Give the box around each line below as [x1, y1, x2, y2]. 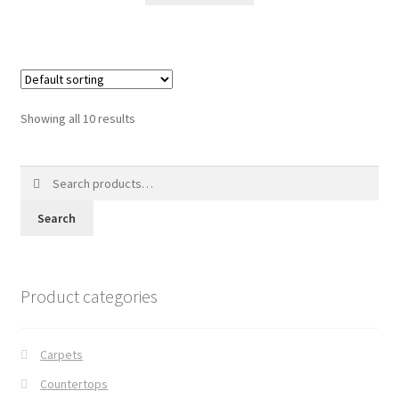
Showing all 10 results [20, 110, 135, 127]
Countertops [40, 376, 109, 393]
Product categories [20, 284, 158, 307]
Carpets [40, 346, 84, 363]
